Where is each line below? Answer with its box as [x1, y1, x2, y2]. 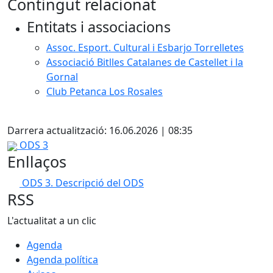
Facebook [19, 108, 63, 122]
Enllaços [7, 151, 66, 172]
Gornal [46, 70, 78, 83]
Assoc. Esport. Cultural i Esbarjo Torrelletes [46, 41, 244, 54]
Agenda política [27, 253, 98, 266]
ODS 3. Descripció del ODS [22, 176, 144, 190]
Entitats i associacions [27, 17, 171, 37]
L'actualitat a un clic [7, 214, 96, 227]
